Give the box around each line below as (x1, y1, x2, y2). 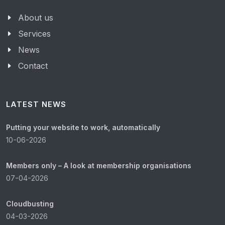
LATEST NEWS (6, 100, 66, 109)
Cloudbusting (6, 199, 54, 208)
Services (18, 29, 51, 39)
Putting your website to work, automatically (6, 123, 160, 132)
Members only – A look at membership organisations (6, 161, 191, 170)
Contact (18, 61, 48, 71)
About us (18, 13, 53, 23)
